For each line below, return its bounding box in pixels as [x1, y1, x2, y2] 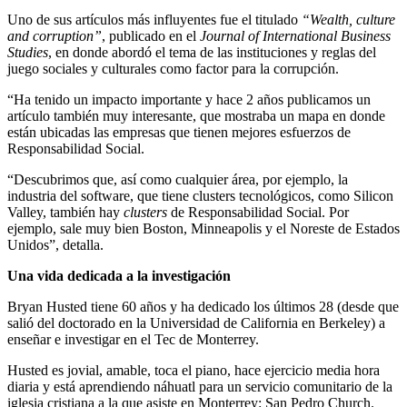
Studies [7, 45, 48, 61]
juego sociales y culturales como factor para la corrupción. [7, 61, 339, 77]
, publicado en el [102, 28, 200, 45]
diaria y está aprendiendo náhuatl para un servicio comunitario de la [7, 379, 392, 395]
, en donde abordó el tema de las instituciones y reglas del [48, 45, 376, 61]
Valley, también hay [7, 204, 124, 221]
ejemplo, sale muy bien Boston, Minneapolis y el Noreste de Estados [7, 221, 400, 237]
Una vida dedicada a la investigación [7, 268, 231, 284]
